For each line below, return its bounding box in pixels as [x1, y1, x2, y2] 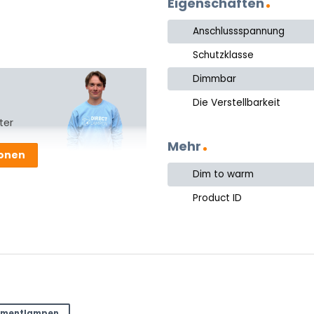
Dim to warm [193, 168, 254, 182]
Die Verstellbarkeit [193, 95, 281, 109]
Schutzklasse [193, 48, 254, 62]
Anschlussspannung [193, 25, 285, 39]
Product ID [193, 191, 243, 205]
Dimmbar [193, 71, 237, 86]
